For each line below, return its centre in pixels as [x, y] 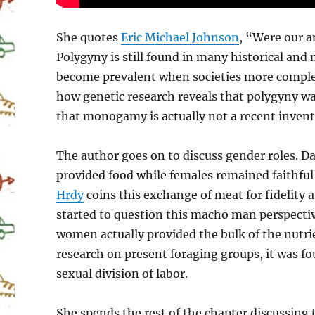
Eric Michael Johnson [180, 37]
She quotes [89, 37]
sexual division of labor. [124, 273]
